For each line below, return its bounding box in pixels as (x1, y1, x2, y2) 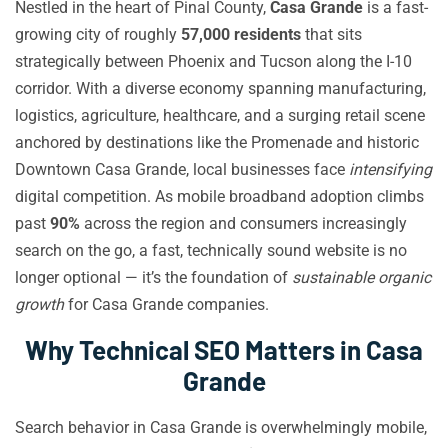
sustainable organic (292, 268, 431, 287)
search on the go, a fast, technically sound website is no (15, 241, 407, 260)
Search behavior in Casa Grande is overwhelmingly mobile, (15, 418, 427, 437)
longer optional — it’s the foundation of (15, 268, 292, 287)
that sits (301, 25, 362, 44)
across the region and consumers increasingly (80, 214, 407, 233)
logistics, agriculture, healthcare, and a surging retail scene (15, 106, 425, 125)
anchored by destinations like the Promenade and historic (15, 133, 419, 152)
